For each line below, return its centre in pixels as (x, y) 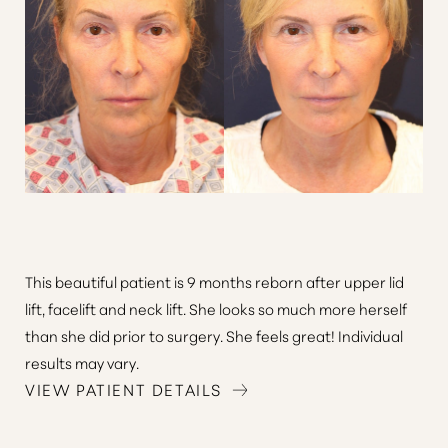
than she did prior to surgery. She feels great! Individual (214, 335)
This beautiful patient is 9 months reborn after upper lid (214, 281)
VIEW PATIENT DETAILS (123, 388)
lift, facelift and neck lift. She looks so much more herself (216, 308)
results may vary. (82, 362)
